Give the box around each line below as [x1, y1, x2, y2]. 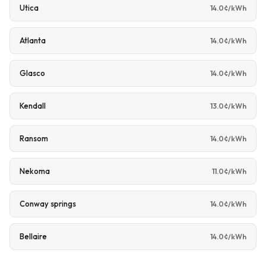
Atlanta [20, 36, 46, 45]
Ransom [20, 134, 48, 143]
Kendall [20, 101, 46, 110]
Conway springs [20, 199, 76, 208]
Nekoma [20, 166, 50, 176]
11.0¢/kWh [212, 166, 246, 176]
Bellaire [20, 232, 47, 241]
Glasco [20, 68, 45, 78]
